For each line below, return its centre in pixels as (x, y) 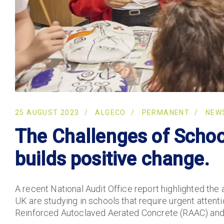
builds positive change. (112, 159)
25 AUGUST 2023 (47, 112)
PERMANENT (166, 112)
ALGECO (110, 112)
